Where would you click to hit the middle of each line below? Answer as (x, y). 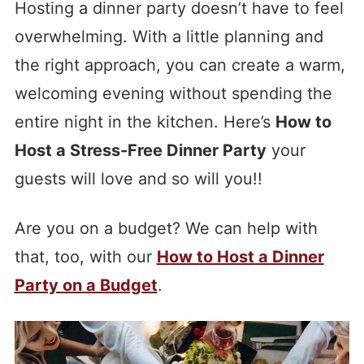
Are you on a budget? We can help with (166, 228)
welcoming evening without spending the (173, 93)
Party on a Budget (86, 285)
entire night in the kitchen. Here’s (145, 121)
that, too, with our (85, 256)
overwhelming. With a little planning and (169, 36)
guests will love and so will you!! (138, 178)
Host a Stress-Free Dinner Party (140, 150)
